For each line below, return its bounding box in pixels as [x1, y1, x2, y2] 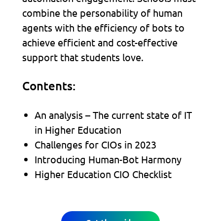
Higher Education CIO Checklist [34, 168, 172, 181]
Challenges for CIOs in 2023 [34, 138, 156, 151]
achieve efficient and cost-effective [22, 36, 178, 49]
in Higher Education [34, 123, 121, 136]
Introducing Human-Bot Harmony [34, 153, 182, 166]
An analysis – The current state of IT [34, 109, 192, 121]
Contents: [22, 79, 75, 93]
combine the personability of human [22, 6, 183, 19]
